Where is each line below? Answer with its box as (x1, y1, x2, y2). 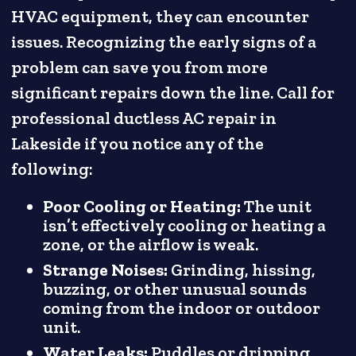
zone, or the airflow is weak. (43, 234, 259, 255)
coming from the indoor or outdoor (43, 297, 321, 319)
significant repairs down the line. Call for (11, 82, 335, 103)
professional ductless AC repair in (11, 107, 277, 129)
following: (11, 158, 94, 180)
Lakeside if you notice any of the (11, 133, 265, 154)
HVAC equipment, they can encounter (11, 6, 310, 27)
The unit (244, 195, 312, 217)
